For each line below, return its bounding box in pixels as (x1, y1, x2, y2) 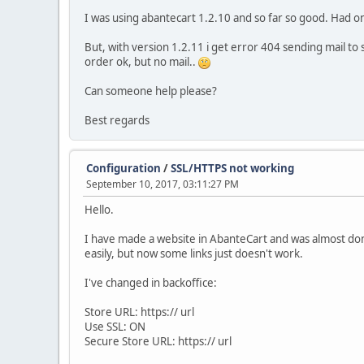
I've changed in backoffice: (84, 275, 217, 290)
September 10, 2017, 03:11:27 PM (86, 177, 239, 191)
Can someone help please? (84, 84, 217, 98)
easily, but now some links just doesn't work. (84, 246, 303, 261)
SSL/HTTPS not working (171, 161, 294, 175)
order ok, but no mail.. (84, 54, 198, 69)
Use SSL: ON (84, 319, 145, 334)
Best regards (84, 113, 149, 128)
